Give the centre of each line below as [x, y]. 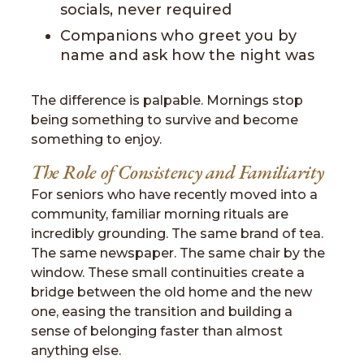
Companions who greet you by [178, 36]
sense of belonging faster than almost [157, 331]
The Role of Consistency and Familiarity [178, 172]
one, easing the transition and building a [162, 312]
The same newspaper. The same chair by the [178, 253]
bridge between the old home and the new [171, 292]
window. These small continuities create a [168, 273]
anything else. [76, 351]
